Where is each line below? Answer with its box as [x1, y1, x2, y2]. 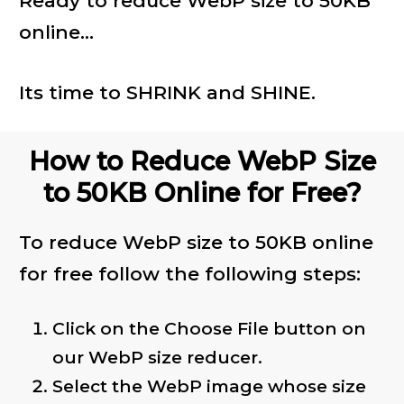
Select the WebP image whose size [51, 375, 366, 398]
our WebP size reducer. [51, 346, 262, 369]
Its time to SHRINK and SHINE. [18, 81, 316, 105]
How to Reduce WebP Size [28, 144, 376, 177]
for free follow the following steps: [18, 262, 361, 286]
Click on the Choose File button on [51, 317, 366, 340]
